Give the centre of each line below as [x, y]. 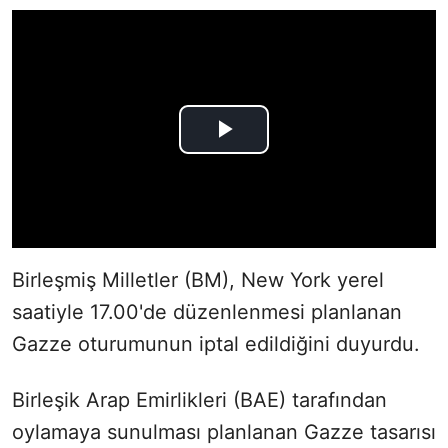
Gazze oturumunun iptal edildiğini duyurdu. [216, 344]
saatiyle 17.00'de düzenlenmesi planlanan [207, 312]
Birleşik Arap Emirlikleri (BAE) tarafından [199, 400]
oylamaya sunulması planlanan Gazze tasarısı [224, 432]
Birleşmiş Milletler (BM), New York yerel [198, 280]
